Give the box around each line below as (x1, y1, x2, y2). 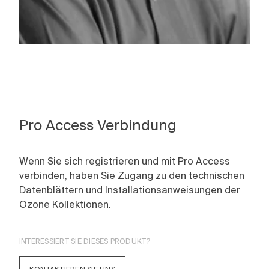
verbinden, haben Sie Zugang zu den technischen (19, 169, 244, 181)
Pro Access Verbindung (19, 116, 177, 134)
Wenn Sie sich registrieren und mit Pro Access (19, 155, 230, 167)
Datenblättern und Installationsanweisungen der (19, 184, 240, 196)
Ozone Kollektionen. (19, 198, 111, 210)
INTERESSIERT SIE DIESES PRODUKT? (19, 237, 151, 246)
